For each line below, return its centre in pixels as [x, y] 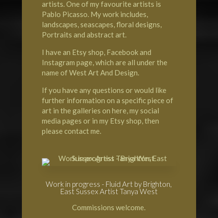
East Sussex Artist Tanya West [109, 191]
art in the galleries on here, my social [100, 111]
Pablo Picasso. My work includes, [95, 14]
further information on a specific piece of [107, 100]
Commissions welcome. [109, 208]
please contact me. [71, 131]
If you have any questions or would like [104, 90]
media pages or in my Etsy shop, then [100, 121]
